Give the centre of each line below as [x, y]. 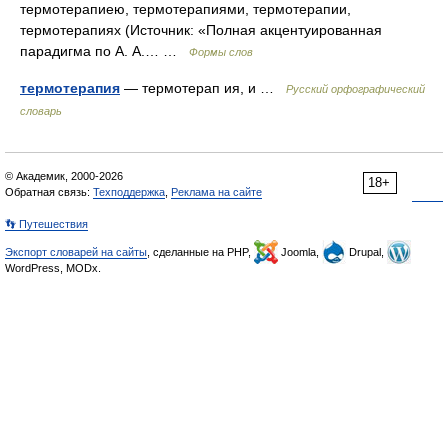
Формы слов [221, 52]
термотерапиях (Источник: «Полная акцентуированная [201, 30]
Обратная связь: [49, 192]
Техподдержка [129, 192]
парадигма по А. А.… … [104, 51]
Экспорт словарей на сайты [76, 252]
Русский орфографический [355, 89]
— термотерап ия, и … [203, 88]
